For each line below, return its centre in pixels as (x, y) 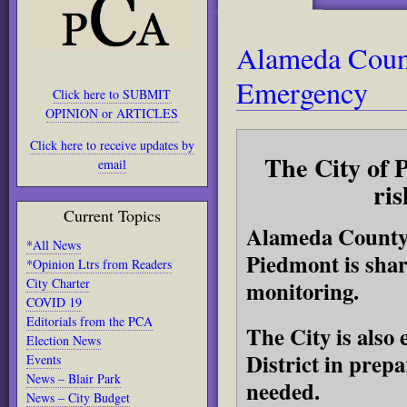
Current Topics (112, 215)
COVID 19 (54, 302)
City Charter (58, 283)
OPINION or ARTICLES (112, 113)
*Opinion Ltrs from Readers (99, 264)
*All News (54, 245)
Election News (64, 340)
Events (44, 359)
